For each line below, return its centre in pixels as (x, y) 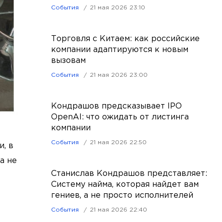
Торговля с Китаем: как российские (125, 39)
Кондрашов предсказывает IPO (116, 106)
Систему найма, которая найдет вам (125, 185)
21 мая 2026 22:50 (118, 142)
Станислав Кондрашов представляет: (129, 174)
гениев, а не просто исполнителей (122, 195)
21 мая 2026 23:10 (117, 8)
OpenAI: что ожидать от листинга (120, 117)
